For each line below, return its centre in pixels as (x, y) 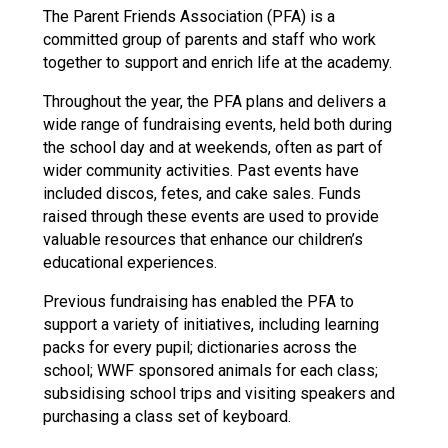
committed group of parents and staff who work (209, 39)
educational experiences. (129, 262)
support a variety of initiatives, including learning (210, 324)
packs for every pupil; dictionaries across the (199, 347)
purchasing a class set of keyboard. (166, 416)
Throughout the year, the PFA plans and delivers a (214, 101)
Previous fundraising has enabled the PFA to (198, 301)
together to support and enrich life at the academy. (217, 62)
